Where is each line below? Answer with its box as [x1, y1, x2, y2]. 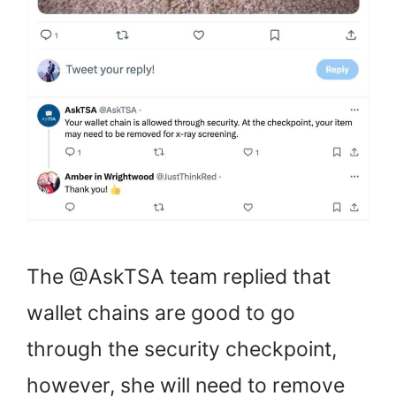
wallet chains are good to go [27, 301, 295, 326]
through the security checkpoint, [27, 337, 337, 362]
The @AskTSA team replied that [27, 264, 331, 290]
